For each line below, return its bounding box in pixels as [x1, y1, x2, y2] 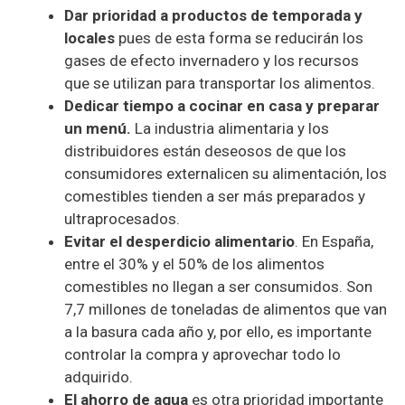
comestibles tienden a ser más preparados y [64, 187, 365, 206]
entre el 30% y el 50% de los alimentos [64, 255, 325, 274]
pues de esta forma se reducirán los [115, 29, 363, 48]
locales [64, 29, 115, 48]
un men [64, 119, 118, 138]
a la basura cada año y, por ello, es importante [64, 323, 372, 342]
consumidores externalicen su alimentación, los [64, 165, 387, 184]
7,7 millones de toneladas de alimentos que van [64, 300, 387, 319]
